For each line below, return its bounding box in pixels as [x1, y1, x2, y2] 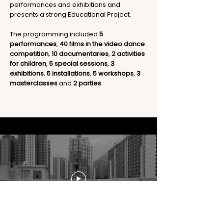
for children [10, 59, 46, 68]
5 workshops [93, 69, 134, 78]
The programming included [10, 29, 99, 39]
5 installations [47, 69, 90, 78]
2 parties [73, 79, 101, 88]
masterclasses [10, 79, 59, 88]
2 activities [111, 49, 145, 58]
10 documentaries [52, 49, 109, 58]
